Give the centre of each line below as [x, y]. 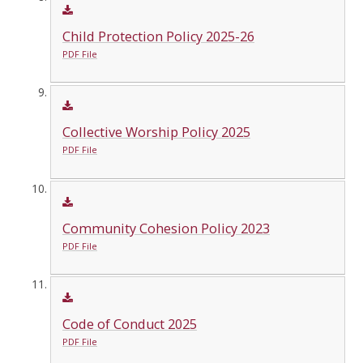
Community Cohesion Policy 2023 [166, 228]
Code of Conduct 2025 [129, 324]
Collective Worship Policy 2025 [156, 132]
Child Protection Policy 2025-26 [158, 36]
